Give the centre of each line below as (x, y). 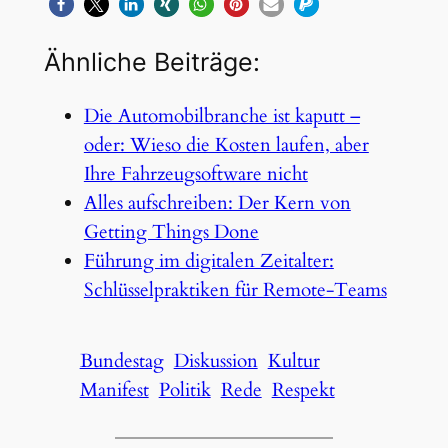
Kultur (293, 360)
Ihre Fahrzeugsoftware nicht (195, 174)
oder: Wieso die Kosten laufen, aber (226, 145)
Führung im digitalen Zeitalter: (208, 261)
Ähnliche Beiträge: (151, 62)
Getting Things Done (171, 232)
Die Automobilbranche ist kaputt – (221, 116)
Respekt (303, 389)
